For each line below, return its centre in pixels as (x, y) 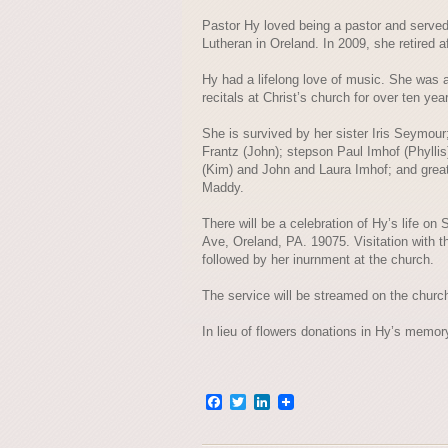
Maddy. (223, 187)
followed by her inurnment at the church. (318, 259)
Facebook (257, 401)
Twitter (272, 401)
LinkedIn (300, 401)
